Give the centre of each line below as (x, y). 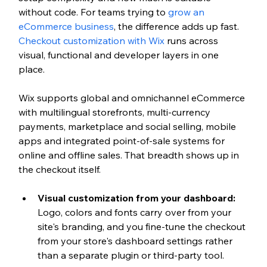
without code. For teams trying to (93, 12)
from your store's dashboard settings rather (136, 241)
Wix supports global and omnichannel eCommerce (133, 98)
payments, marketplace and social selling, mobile (128, 127)
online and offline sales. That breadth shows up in (130, 155)
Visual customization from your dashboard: (137, 198)
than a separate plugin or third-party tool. (131, 255)
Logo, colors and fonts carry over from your (135, 212)
